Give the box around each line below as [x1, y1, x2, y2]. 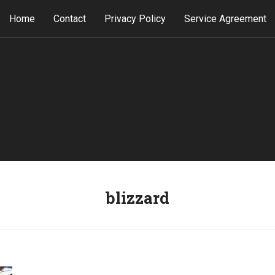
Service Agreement [184, 13, 266, 25]
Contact [53, 13, 86, 25]
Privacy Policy [104, 13, 166, 25]
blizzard [106, 187, 169, 208]
